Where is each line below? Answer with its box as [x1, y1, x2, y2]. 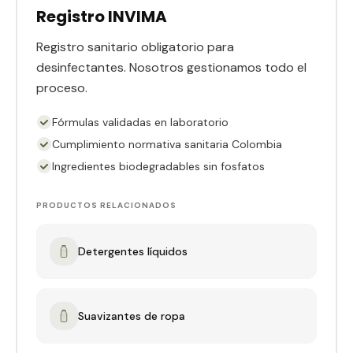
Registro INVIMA [36, 6, 167, 28]
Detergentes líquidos [78, 244, 188, 259]
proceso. [36, 80, 87, 97]
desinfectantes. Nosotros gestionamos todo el [36, 59, 307, 76]
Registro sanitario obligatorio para [36, 39, 234, 56]
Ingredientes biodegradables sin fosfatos [52, 159, 265, 174]
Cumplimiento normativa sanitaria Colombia [52, 137, 282, 152]
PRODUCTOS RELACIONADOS [36, 200, 176, 211]
